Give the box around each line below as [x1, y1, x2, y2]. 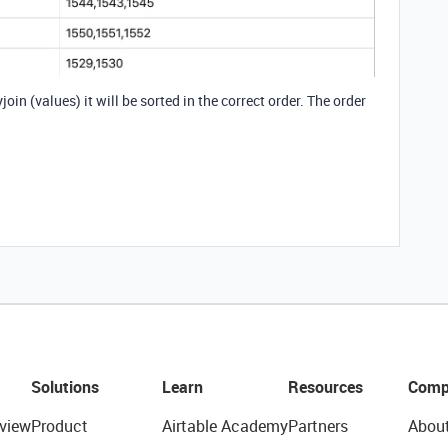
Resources [287, 376, 363, 399]
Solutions [30, 376, 99, 399]
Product [30, 415, 88, 438]
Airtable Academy [161, 415, 288, 438]
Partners [287, 415, 348, 438]
